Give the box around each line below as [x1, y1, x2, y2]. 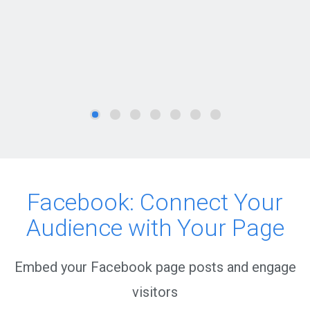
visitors [132, 284, 178, 300]
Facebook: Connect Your [27, 188, 283, 216]
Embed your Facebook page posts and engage [14, 259, 296, 275]
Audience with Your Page [26, 214, 284, 241]
